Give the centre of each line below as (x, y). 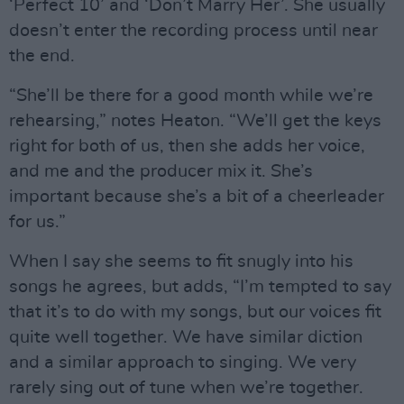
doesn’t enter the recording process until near (193, 31)
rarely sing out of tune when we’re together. (186, 388)
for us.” (37, 222)
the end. (42, 56)
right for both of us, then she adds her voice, (187, 146)
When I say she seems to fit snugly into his (181, 262)
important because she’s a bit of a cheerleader (197, 197)
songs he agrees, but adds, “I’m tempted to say (200, 287)
